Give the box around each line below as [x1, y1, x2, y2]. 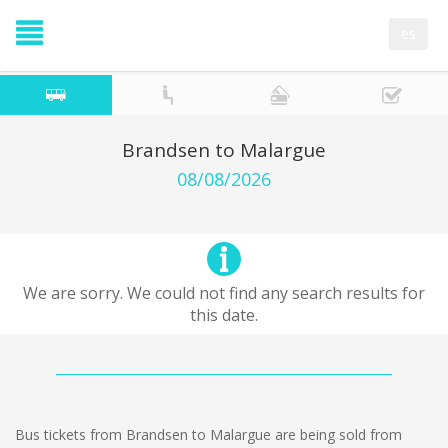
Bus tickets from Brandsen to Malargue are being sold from [15, 425, 402, 444]
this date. [190, 304, 258, 326]
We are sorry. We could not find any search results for [23, 282, 425, 304]
